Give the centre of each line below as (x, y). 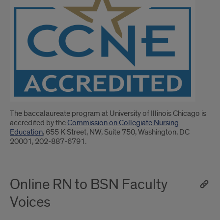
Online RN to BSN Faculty (88, 185)
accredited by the (39, 123)
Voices (30, 203)
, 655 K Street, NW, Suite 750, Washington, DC (116, 132)
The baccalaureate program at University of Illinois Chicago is (108, 114)
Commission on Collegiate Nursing (123, 123)
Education (26, 132)
